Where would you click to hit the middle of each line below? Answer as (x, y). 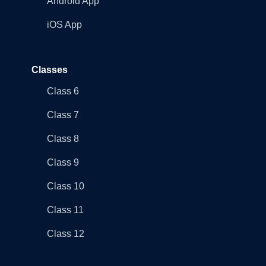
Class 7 (63, 115)
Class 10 (65, 186)
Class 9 (63, 163)
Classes (49, 70)
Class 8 (63, 139)
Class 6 (63, 91)
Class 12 (65, 234)
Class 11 (65, 210)
